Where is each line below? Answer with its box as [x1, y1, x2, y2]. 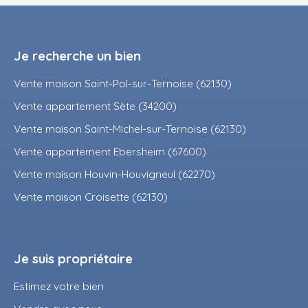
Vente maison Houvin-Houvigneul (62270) [14, 167, 215, 181]
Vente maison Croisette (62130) [14, 190, 168, 204]
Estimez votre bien [14, 279, 104, 294]
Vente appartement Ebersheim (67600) [14, 144, 206, 159]
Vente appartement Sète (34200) [14, 99, 177, 113]
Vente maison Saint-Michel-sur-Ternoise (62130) [14, 122, 246, 136]
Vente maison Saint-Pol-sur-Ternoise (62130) [14, 76, 232, 91]
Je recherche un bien [14, 47, 141, 65]
